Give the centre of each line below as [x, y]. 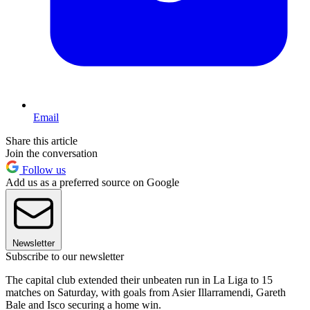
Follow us [43, 170]
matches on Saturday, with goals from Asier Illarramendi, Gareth [146, 293]
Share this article [42, 141]
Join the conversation [52, 154]
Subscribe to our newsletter [65, 257]
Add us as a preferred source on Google [92, 183]
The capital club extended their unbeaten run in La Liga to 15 [139, 280]
